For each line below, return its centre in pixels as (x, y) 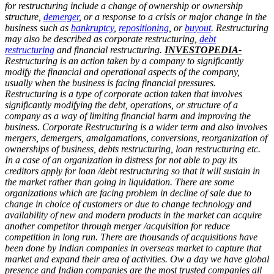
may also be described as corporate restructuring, (102, 39)
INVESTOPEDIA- (203, 50)
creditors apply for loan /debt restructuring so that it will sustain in (132, 171)
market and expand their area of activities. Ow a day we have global (137, 259)
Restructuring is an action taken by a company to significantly (124, 61)
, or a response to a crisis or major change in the (173, 17)
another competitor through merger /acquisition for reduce (117, 226)
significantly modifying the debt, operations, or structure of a (121, 105)
